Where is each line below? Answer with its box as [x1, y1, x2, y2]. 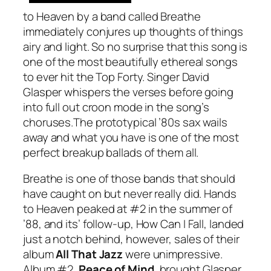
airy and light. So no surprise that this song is [23, 38, 248, 54]
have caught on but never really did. [23, 186, 204, 202]
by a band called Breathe [74, 8, 201, 24]
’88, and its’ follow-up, [23, 216, 136, 232]
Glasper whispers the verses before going [23, 83, 233, 100]
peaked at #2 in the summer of [74, 201, 233, 217]
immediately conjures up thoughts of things [23, 23, 243, 39]
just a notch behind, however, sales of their [23, 231, 240, 247]
